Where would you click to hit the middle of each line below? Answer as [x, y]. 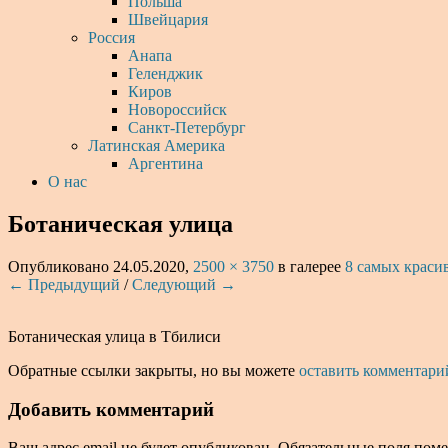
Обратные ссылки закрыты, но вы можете [153, 370]
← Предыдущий [64, 284]
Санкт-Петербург [187, 127]
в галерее [309, 266]
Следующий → [184, 284]
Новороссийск [177, 109]
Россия [111, 37]
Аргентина [165, 163]
